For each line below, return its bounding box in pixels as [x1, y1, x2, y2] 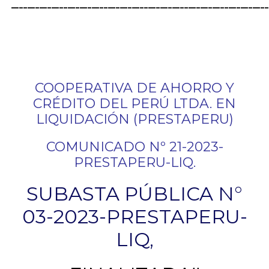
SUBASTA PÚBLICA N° [26, 182, 243, 205]
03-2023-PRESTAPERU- [22, 205, 247, 228]
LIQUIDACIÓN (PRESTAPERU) [35, 111, 234, 127]
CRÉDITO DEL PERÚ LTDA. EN [33, 95, 236, 112]
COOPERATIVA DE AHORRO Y [35, 80, 234, 96]
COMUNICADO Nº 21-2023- [46, 139, 223, 155]
